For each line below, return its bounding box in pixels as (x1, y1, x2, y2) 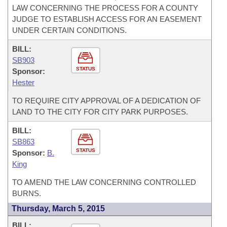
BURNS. (12, 189, 41, 198)
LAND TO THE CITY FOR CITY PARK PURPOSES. (12, 107, 188, 116)
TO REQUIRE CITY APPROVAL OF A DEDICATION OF (12, 96, 201, 105)
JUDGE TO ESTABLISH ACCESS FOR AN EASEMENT (12, 15, 202, 23)
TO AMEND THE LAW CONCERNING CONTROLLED (12, 178, 196, 186)
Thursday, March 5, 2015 (12, 204, 105, 213)
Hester (12, 78, 34, 87)
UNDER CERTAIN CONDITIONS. (12, 26, 127, 34)
